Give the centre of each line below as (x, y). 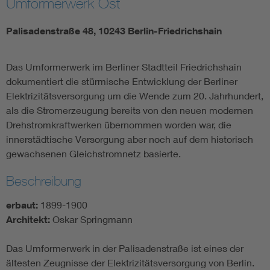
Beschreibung (44, 181)
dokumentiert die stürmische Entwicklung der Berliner (122, 81)
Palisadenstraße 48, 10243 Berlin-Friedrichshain (114, 31)
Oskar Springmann (91, 219)
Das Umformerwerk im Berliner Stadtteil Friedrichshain (124, 67)
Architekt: (28, 220)
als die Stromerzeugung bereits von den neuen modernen (130, 110)
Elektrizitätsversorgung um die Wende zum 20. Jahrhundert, (135, 96)
